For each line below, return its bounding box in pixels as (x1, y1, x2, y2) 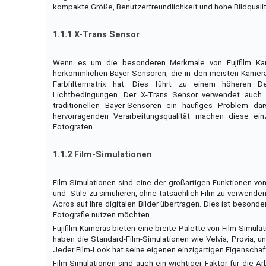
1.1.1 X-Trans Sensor (52, 30, 140, 40)
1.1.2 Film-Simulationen (52, 150, 152, 160)
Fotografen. (52, 122, 94, 132)
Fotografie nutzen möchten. (52, 210, 151, 220)
